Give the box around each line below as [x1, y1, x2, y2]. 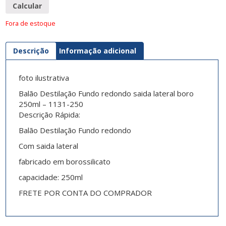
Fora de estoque [5, 19, 55, 28]
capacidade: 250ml [18, 172, 83, 183]
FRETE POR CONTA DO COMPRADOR [18, 188, 154, 198]
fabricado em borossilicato [18, 156, 110, 167]
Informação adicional [59, 46, 136, 56]
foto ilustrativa [18, 73, 69, 83]
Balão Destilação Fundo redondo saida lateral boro [18, 88, 194, 99]
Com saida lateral [18, 141, 78, 151]
